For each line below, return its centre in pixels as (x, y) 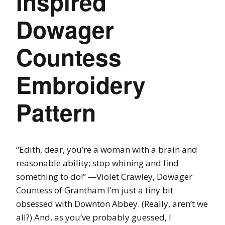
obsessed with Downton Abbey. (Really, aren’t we (112, 203)
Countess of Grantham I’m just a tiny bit (95, 190)
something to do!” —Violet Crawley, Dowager (104, 176)
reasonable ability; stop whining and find (97, 163)
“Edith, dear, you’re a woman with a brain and (107, 149)
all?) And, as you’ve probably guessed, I (94, 217)
